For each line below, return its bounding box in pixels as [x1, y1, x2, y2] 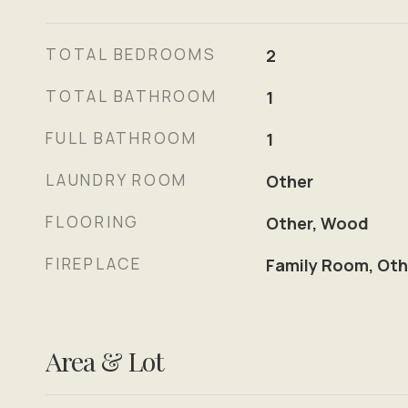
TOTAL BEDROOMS [46, 44, 217, 65]
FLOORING [46, 211, 139, 232]
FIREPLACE [46, 253, 142, 274]
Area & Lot [46, 343, 164, 378]
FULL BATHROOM [46, 127, 198, 148]
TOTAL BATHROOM [46, 86, 218, 107]
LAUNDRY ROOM [46, 169, 188, 190]
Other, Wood [265, 212, 369, 234]
